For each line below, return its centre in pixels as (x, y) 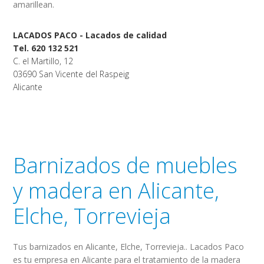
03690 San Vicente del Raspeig (71, 74)
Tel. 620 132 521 (46, 48)
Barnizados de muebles (126, 165)
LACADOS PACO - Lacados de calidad (90, 35)
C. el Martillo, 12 (43, 61)
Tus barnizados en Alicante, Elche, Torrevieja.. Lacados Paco (129, 247)
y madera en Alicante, (116, 191)
